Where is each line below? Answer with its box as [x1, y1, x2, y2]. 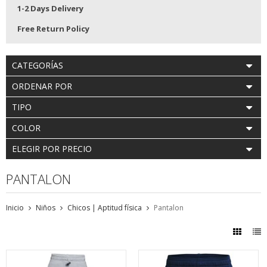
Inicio [6, 203, 24, 213]
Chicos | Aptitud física [67, 203, 142, 213]
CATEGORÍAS [12, 60, 63, 72]
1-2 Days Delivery [17, 3, 83, 14]
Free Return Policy [17, 23, 89, 35]
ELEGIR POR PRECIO [12, 143, 92, 155]
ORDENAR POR [12, 80, 72, 92]
